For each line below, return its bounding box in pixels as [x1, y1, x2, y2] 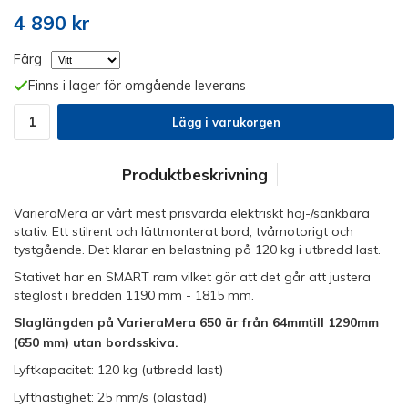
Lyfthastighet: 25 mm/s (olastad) [14, 389, 207, 406]
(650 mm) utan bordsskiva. [14, 334, 178, 352]
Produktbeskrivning [121, 165, 268, 185]
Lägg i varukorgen [171, 115, 280, 130]
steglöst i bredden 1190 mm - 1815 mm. [14, 287, 254, 304]
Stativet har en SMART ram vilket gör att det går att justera [14, 269, 371, 286]
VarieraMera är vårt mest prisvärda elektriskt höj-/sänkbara [14, 205, 370, 222]
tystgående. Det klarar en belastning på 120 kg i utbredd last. [14, 241, 381, 259]
